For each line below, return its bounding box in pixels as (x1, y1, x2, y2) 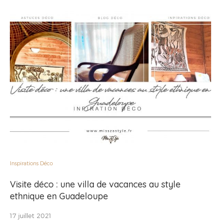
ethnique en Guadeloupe (10, 190, 108, 202)
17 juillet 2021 (10, 211, 51, 220)
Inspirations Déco (10, 159, 53, 166)
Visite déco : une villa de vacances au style (10, 178, 181, 190)
